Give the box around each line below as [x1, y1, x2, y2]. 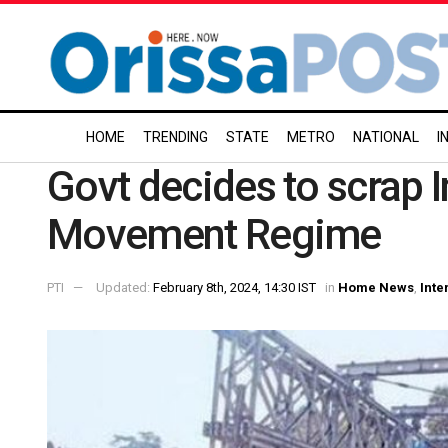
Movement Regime [47, 210, 381, 259]
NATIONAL [353, 129, 419, 145]
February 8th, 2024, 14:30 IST [153, 279, 316, 295]
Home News [338, 279, 414, 295]
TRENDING [143, 129, 208, 145]
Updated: [96, 279, 153, 295]
